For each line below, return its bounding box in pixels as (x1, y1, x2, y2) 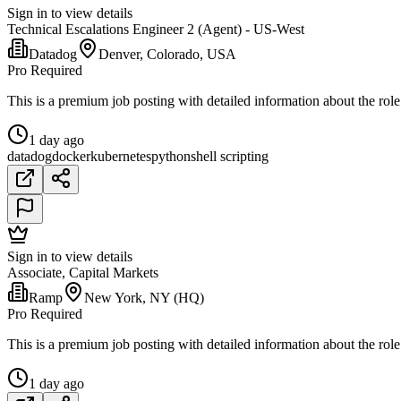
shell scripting (191, 149, 269, 165)
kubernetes (90, 149, 151, 165)
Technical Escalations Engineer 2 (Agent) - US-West (7, 21, 304, 38)
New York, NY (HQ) (84, 290, 204, 306)
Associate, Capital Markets (7, 265, 158, 281)
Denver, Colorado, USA (98, 47, 236, 63)
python (151, 149, 191, 165)
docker (52, 149, 90, 165)
